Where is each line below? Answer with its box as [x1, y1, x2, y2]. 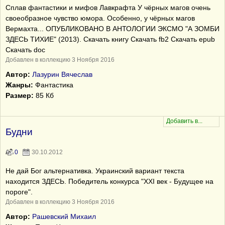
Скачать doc [6, 46, 45, 54]
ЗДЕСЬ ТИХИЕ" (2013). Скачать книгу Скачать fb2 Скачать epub [6, 35, 215, 43]
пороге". [6, 188, 33, 196]
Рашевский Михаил [32, 212, 96, 220]
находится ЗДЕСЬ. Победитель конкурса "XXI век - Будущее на [6, 177, 213, 185]
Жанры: [6, 81, 33, 89]
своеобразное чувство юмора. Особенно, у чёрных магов [6, 14, 195, 22]
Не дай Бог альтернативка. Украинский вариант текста [6, 167, 184, 175]
